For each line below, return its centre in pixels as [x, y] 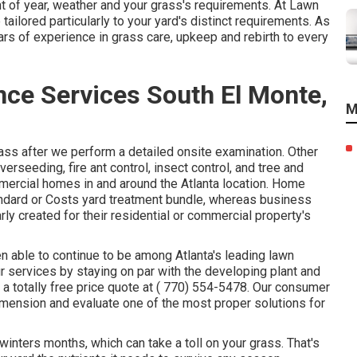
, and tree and [267, 168]
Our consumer [290, 287]
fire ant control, [110, 168]
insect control [192, 168]
